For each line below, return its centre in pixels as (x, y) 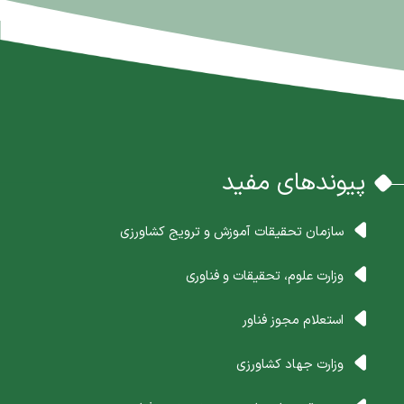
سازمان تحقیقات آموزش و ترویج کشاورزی (231, 232)
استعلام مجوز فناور (293, 320)
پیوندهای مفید (293, 183)
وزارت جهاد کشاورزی (289, 364)
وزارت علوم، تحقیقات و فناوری (264, 276)
